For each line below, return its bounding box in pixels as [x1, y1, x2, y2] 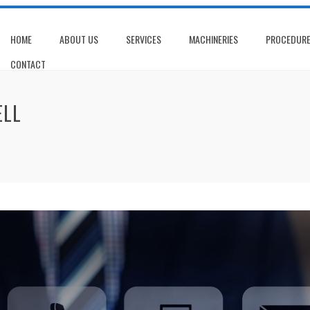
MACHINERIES [189, 32, 238, 46]
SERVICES [126, 32, 161, 46]
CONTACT [10, 57, 46, 71]
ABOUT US [60, 32, 98, 46]
